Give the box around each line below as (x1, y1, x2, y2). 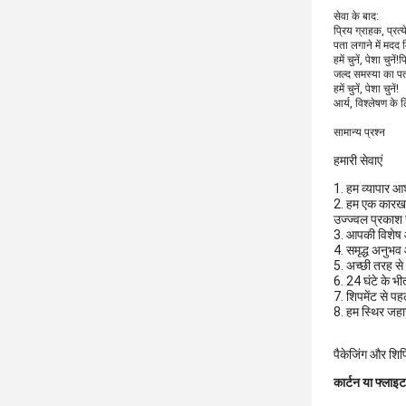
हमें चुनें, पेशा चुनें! (333, 82, 399, 95)
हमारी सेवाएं (333, 153, 382, 168)
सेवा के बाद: (333, 10, 379, 23)
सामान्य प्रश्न (333, 126, 385, 139)
